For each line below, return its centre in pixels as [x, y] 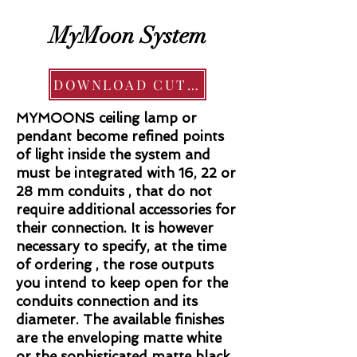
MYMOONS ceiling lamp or [106, 118]
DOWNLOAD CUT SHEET [192, 84]
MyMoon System [127, 35]
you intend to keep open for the [122, 283]
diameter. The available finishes [120, 320]
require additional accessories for [126, 210]
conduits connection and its [107, 301]
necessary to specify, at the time [121, 246]
